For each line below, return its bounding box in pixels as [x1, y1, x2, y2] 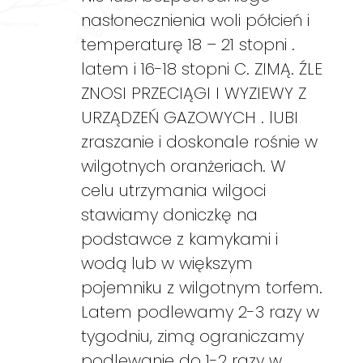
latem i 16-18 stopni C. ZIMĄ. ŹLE [81, 57, 322, 80]
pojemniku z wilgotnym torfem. [81, 275, 322, 299]
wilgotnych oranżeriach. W [81, 154, 286, 177]
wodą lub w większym [81, 251, 253, 275]
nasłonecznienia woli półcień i [81, 8, 310, 32]
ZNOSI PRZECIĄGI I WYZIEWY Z [81, 81, 306, 105]
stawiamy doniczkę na [81, 203, 258, 226]
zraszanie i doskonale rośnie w [81, 130, 318, 153]
